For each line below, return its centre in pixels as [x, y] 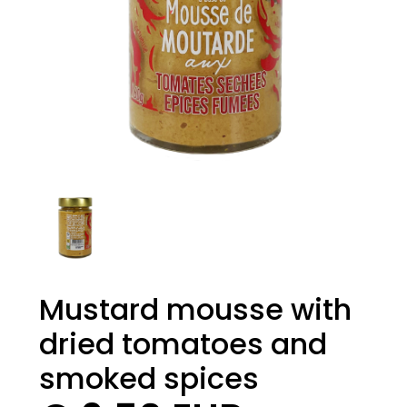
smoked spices [149, 378]
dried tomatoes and [183, 343]
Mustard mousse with [195, 309]
